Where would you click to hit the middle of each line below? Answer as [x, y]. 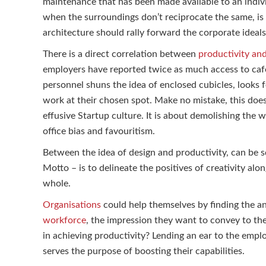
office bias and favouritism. [99, 132]
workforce [64, 221]
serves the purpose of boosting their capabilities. [144, 251]
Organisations [72, 205]
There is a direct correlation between [121, 54]
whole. [57, 184]
